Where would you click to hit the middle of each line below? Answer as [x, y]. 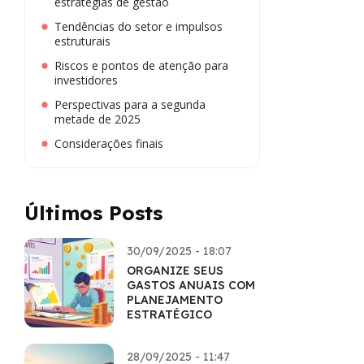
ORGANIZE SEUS [175, 271]
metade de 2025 [97, 119]
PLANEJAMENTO [175, 300]
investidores [86, 80]
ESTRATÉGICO [169, 314]
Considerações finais [109, 143]
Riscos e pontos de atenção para [141, 65]
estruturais [82, 41]
